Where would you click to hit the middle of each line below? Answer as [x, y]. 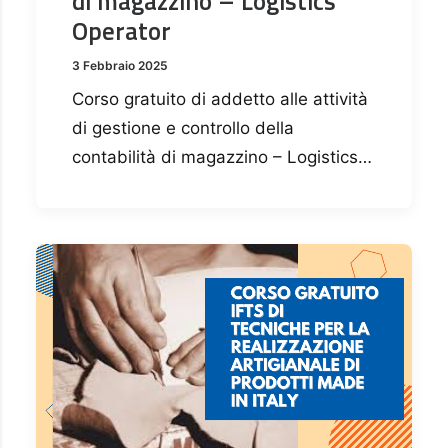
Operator [121, 31]
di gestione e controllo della [183, 128]
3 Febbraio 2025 [120, 66]
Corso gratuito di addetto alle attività [220, 99]
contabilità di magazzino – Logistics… [222, 157]
